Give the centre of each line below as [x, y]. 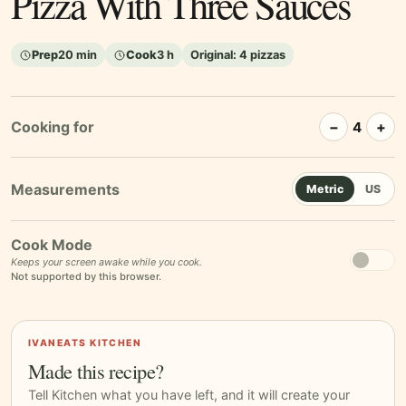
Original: [215, 55]
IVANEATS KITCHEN [85, 343]
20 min [77, 55]
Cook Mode [52, 245]
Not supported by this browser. [86, 277]
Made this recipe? [96, 371]
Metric [325, 189]
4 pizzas [262, 55]
